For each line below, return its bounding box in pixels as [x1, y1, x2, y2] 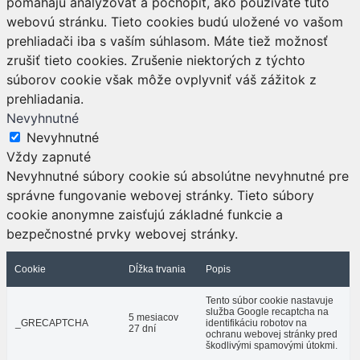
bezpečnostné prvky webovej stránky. [6, 226, 238, 243]
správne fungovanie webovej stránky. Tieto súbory [6, 187, 314, 204]
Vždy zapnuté [6, 149, 91, 166]
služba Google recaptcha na [206, 306, 329, 318]
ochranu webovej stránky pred [206, 329, 337, 341]
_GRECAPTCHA [15, 317, 88, 329]
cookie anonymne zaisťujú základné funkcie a [6, 207, 283, 223]
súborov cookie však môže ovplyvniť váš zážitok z [6, 72, 317, 88]
